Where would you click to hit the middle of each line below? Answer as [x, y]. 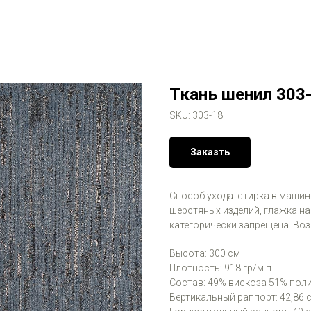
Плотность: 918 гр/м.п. [221, 268]
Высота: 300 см [205, 253]
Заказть [210, 152]
